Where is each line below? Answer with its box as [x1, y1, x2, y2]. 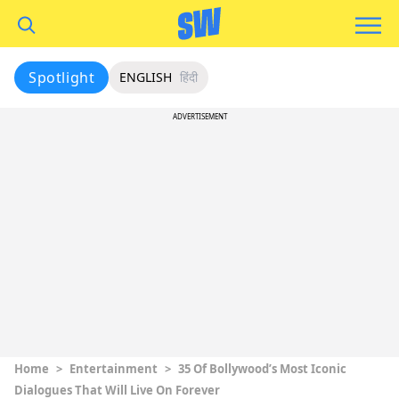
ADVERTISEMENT [172, 111, 227, 121]
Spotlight [28, 68, 95, 87]
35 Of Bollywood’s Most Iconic [178, 361, 346, 377]
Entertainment [69, 361, 158, 377]
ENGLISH [119, 69, 173, 85]
